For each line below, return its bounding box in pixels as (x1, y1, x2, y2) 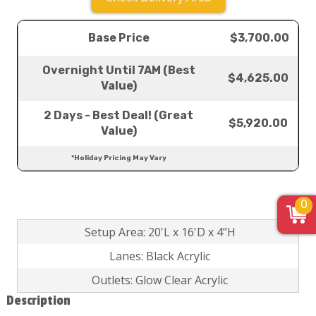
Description (6, 293, 71, 308)
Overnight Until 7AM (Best (42, 63, 195, 77)
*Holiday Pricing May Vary (71, 154, 166, 162)
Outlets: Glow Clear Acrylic (92, 272, 228, 288)
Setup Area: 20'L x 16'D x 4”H (84, 224, 236, 240)
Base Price (87, 31, 150, 44)
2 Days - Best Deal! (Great (44, 109, 193, 122)
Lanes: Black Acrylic (109, 248, 210, 264)
